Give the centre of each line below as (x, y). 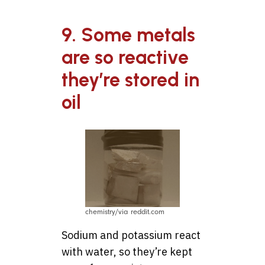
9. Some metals (128, 35)
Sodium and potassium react (131, 235)
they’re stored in (130, 80)
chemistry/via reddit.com (125, 211)
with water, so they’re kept (127, 251)
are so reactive (125, 58)
